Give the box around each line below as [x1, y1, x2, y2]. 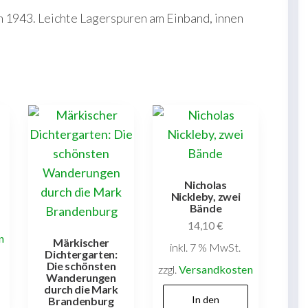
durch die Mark [44, 282, 118, 296]
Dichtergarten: [45, 247, 118, 261]
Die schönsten [46, 258, 116, 272]
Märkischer [53, 235, 109, 249]
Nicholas [184, 177, 227, 191]
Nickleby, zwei [170, 189, 241, 203]
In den [191, 294, 219, 306]
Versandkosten [178, 263, 253, 276]
